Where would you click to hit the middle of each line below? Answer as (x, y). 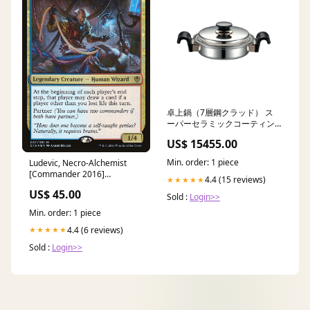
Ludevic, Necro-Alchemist (78, 163)
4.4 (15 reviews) (235, 180)
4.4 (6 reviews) (95, 230)
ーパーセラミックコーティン (221, 124)
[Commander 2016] (67, 174)
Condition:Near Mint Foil (75, 185)
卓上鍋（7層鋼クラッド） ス (220, 113)
